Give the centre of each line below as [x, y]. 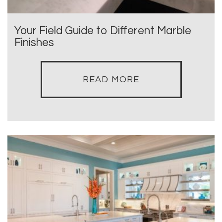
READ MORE [111, 79]
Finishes [34, 43]
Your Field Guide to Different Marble [103, 31]
